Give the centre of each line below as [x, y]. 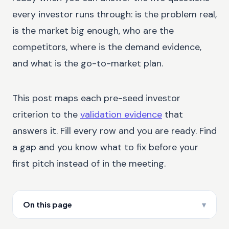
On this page [48, 204]
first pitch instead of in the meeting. [89, 163]
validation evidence [121, 114]
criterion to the [45, 114]
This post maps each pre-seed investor [96, 98]
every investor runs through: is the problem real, [114, 14]
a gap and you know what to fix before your [105, 147]
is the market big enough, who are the [93, 30]
